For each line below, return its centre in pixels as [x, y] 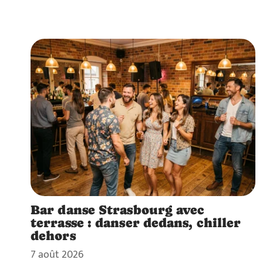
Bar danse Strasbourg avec [118, 210]
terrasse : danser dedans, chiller [136, 223]
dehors [53, 236]
